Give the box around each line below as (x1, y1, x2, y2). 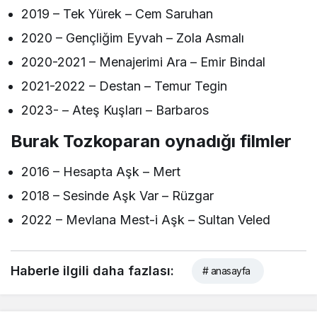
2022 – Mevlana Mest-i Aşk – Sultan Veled (21, 212, 271, 227)
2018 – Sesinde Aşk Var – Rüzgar (21, 188, 214, 203)
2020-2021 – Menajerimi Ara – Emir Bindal (21, 54, 266, 69)
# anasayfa (202, 264, 250, 277)
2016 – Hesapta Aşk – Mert (21, 163, 181, 179)
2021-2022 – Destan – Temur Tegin (21, 78, 228, 93)
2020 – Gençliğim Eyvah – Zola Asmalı (21, 30, 245, 45)
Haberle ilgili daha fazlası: (11, 263, 174, 278)
